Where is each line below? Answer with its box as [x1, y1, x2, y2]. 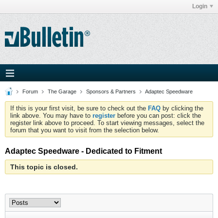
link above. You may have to [10, 112, 92, 119]
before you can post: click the [115, 112, 201, 119]
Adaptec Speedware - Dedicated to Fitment [5, 147, 162, 155]
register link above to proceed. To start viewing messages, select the [10, 119, 204, 127]
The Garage [48, 89, 76, 94]
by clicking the [161, 105, 203, 112]
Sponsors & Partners [86, 89, 136, 94]
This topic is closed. [10, 163, 78, 171]
